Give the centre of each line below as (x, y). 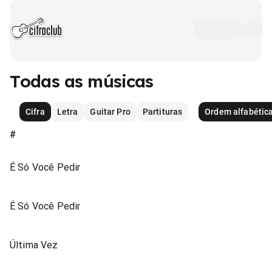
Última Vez (34, 245)
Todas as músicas (82, 81)
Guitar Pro (110, 112)
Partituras (162, 112)
